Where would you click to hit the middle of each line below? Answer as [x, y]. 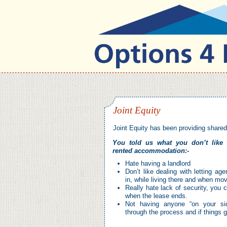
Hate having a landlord [158, 163]
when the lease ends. [158, 196]
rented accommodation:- [151, 151]
